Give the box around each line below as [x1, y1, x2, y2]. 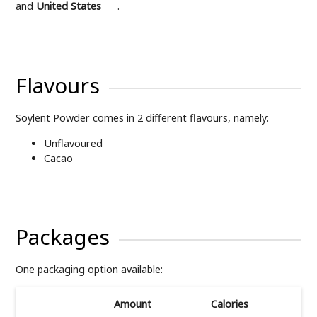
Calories [210, 296, 248, 311]
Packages [16, 222, 110, 252]
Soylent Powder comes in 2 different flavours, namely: [16, 110, 270, 125]
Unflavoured [44, 136, 103, 150]
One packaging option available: [16, 262, 163, 276]
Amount [113, 296, 151, 311]
